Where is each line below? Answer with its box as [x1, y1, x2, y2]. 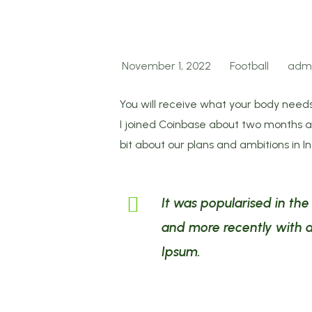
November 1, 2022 [122, 59, 211, 72]
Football [230, 59, 269, 72]
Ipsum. [162, 244, 201, 260]
